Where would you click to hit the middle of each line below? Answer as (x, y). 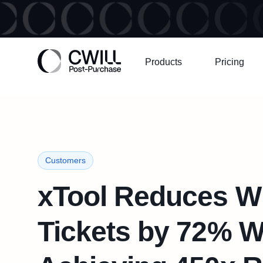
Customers (65, 160)
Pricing (230, 62)
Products (163, 62)
